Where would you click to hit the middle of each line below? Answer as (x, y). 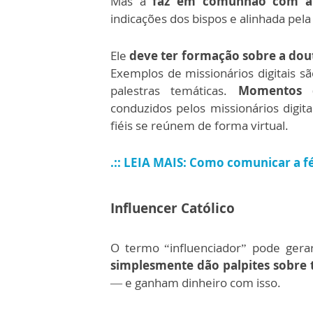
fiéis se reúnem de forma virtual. (199, 125)
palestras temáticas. (174, 90)
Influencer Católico (173, 208)
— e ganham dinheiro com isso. (197, 283)
